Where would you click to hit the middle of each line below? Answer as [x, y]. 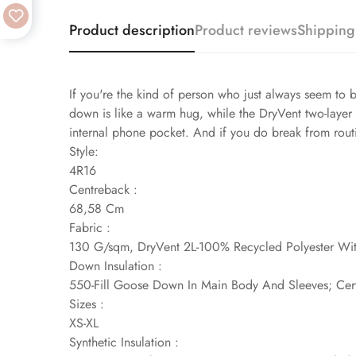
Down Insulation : [116, 266]
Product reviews [246, 31]
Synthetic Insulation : [124, 342]
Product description [132, 31]
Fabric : [90, 228]
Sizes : [87, 304]
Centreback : [103, 190]
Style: [84, 152]
